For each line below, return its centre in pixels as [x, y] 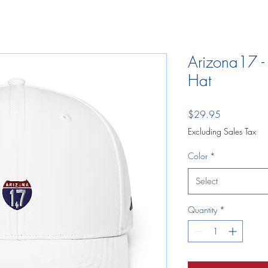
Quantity [202, 209]
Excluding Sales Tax [222, 131]
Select [207, 181]
